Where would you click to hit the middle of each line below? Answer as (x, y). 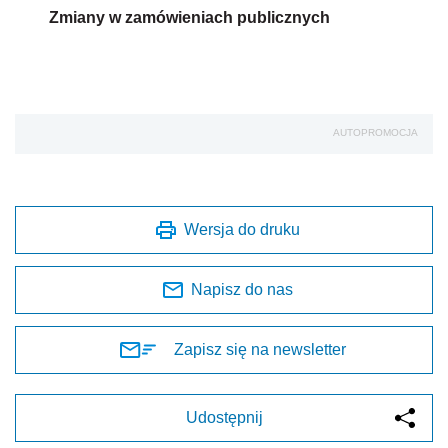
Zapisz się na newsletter (260, 349)
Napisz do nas (242, 289)
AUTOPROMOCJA (375, 132)
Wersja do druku (242, 229)
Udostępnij (224, 417)
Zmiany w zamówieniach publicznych (189, 17)
